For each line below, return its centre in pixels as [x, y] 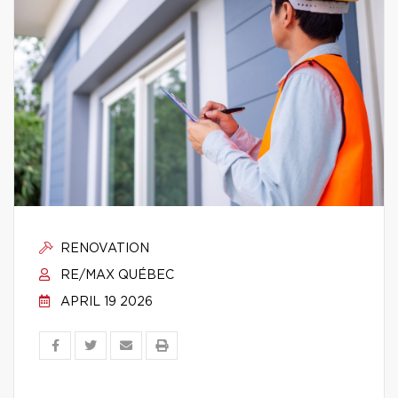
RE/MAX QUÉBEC [115, 275]
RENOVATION [103, 249]
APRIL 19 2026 [105, 302]
